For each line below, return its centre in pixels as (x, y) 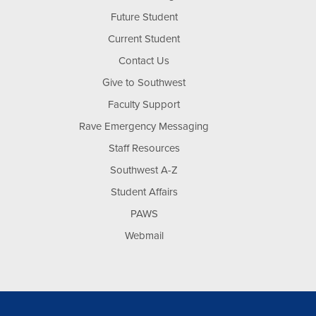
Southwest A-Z (144, 170)
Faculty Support (144, 104)
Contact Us (144, 61)
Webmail (144, 236)
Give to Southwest (144, 83)
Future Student (144, 17)
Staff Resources (144, 148)
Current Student (144, 39)
